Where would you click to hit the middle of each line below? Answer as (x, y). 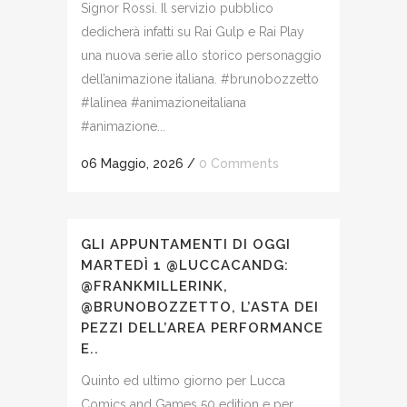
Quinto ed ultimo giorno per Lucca (183, 380)
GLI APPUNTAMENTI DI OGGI (186, 244)
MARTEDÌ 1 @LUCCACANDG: (185, 265)
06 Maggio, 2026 (132, 163)
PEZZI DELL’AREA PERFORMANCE (202, 328)
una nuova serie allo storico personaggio (201, 55)
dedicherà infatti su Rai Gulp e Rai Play (193, 31)
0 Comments (239, 163)
